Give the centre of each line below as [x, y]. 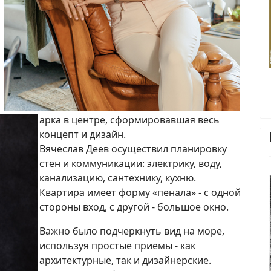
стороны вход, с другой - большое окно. [134, 207]
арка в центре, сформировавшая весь [129, 119]
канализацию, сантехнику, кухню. [118, 178]
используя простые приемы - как [117, 245]
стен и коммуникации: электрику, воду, [131, 163]
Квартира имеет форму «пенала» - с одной [140, 192]
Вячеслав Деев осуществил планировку [133, 149]
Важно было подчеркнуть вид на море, [132, 231]
